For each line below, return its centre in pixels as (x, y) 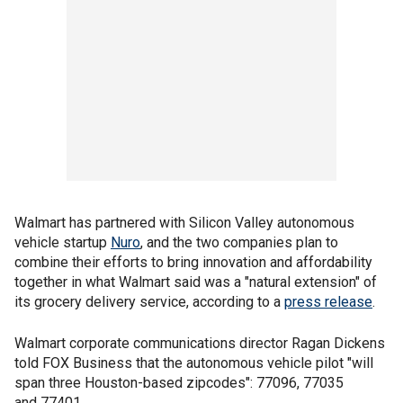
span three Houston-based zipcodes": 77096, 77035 (179, 383)
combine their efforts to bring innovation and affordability (193, 262)
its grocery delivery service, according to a (149, 302)
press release (328, 302)
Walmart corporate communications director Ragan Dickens (200, 343)
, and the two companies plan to (239, 242)
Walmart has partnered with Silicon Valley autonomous (184, 223)
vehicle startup (63, 242)
